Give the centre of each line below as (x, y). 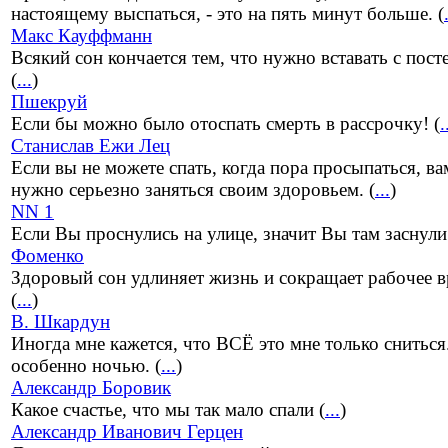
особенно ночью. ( (86, 366)
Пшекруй (49, 102)
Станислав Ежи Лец (90, 146)
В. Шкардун (60, 322)
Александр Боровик (91, 388)
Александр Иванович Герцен (127, 432)
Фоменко (47, 256)
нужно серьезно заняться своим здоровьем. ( (193, 190)
